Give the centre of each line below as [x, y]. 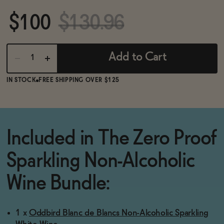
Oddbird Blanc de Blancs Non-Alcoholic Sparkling [119, 213]
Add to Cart [137, 57]
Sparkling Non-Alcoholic [100, 161]
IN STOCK [21, 80]
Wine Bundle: [58, 184]
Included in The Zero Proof [112, 139]
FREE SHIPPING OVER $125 [79, 80]
